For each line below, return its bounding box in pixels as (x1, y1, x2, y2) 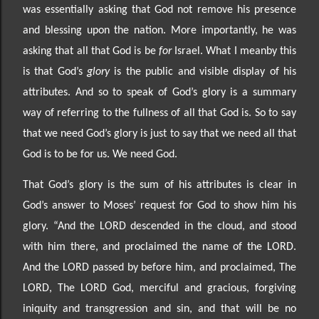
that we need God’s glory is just (23, 127, 170, 140)
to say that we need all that (169, 127, 297, 140)
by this (266, 45, 296, 57)
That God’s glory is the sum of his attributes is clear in (23, 179, 296, 191)
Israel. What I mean (174, 45, 266, 57)
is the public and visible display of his (114, 66, 297, 78)
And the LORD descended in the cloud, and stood (57, 220, 297, 232)
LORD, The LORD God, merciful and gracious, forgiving (23, 282, 296, 294)
